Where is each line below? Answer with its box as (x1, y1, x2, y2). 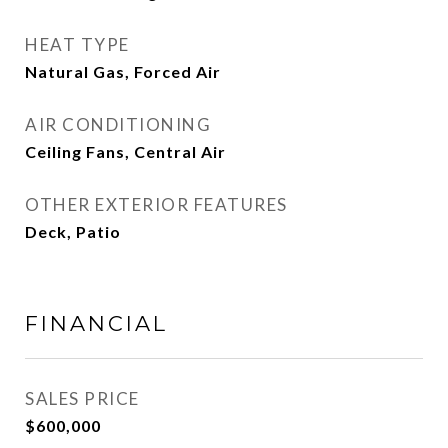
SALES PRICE (25, 388, 140, 409)
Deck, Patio (25, 222, 121, 241)
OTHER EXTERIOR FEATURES (25, 194, 288, 215)
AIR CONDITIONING (25, 114, 211, 135)
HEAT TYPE (25, 34, 130, 55)
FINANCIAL (25, 311, 168, 336)
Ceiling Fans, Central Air (25, 142, 226, 161)
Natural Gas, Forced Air (25, 62, 221, 81)
